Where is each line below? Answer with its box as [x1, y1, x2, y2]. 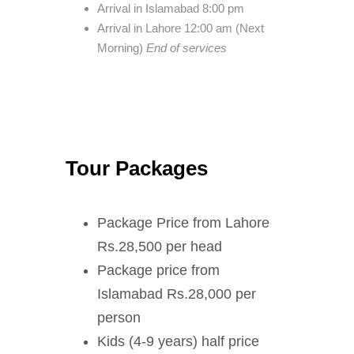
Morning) [97, 41, 143, 55]
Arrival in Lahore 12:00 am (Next [97, 21, 264, 35]
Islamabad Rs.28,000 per [97, 286, 256, 302]
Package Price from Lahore [97, 215, 269, 231]
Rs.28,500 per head [97, 239, 222, 254]
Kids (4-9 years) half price [97, 333, 259, 349]
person [97, 310, 141, 326]
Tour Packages [66, 156, 208, 180]
